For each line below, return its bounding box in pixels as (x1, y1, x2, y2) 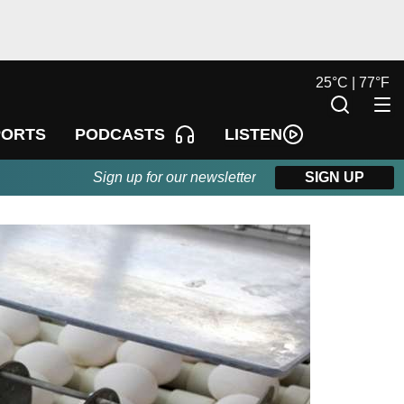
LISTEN (225, 124, 283, 143)
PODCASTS (74, 125, 165, 144)
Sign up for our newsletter (93, 170, 257, 186)
